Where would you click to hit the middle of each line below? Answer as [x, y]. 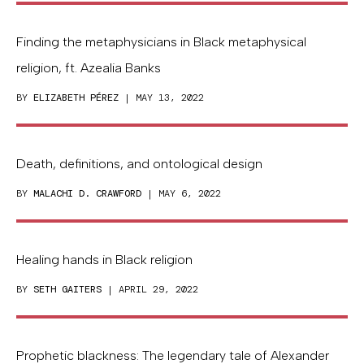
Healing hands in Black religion [104, 260]
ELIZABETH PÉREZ [76, 98]
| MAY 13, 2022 [161, 98]
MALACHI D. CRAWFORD [87, 194]
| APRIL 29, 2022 [150, 290]
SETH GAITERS [67, 290]
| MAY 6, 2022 [181, 194]
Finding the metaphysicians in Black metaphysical [161, 42]
